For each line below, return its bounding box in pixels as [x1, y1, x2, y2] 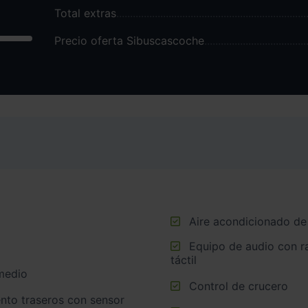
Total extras [54, 5, 116, 20]
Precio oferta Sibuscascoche [54, 33, 204, 47]
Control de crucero [189, 278, 288, 293]
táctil [170, 252, 197, 267]
